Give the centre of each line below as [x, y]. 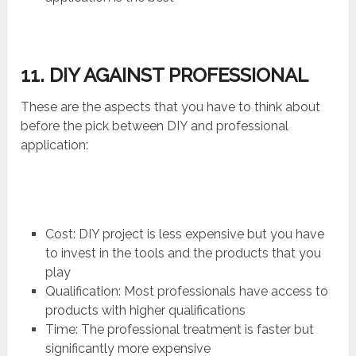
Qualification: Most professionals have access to [186, 291]
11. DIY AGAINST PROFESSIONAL [165, 75]
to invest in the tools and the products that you [183, 253]
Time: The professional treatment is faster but [179, 329]
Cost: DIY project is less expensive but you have [184, 234]
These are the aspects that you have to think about [171, 106]
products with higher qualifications [145, 310]
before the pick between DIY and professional [155, 126]
